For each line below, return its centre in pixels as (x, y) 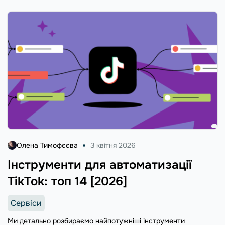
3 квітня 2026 (113, 145)
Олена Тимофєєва (47, 145)
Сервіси (26, 203)
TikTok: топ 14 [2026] (67, 181)
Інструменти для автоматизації (100, 164)
